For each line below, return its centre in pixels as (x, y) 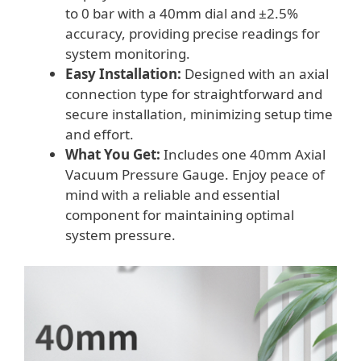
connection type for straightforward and (194, 94)
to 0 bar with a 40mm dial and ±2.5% (182, 14)
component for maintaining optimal (180, 215)
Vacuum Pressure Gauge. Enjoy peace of (195, 175)
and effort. (100, 135)
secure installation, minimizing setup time (199, 114)
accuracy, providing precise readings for (193, 34)
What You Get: (113, 155)
